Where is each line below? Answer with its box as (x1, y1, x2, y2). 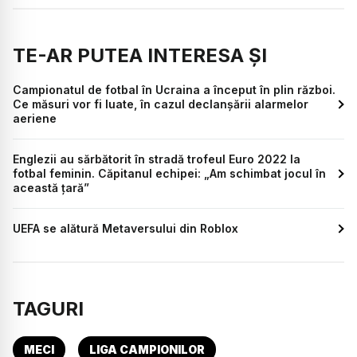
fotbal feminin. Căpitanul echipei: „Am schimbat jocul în (13, 167, 326, 181)
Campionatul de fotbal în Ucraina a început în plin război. (13, 83, 335, 97)
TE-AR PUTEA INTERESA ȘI (13, 44, 267, 68)
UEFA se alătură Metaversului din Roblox (13, 222, 238, 236)
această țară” (13, 181, 89, 195)
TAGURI (13, 297, 84, 321)
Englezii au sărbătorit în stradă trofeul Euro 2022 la (13, 152, 300, 167)
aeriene (13, 112, 57, 126)
